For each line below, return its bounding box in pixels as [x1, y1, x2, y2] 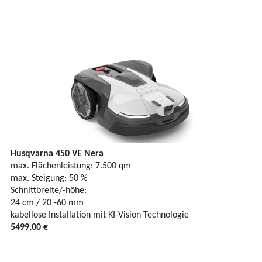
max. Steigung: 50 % [11, 174, 87, 184]
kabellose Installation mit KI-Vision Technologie [11, 211, 189, 220]
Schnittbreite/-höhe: [11, 186, 87, 196]
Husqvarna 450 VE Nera [11, 149, 104, 159]
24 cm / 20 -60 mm [11, 198, 84, 208]
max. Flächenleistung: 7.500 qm [11, 161, 131, 171]
